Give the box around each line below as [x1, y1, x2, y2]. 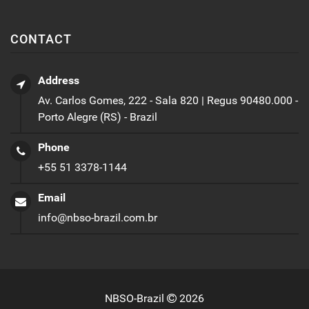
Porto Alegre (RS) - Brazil [38, 110, 157, 123]
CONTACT [10, 31, 72, 46]
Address [38, 73, 79, 87]
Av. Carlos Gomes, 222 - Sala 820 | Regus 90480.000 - [38, 93, 298, 107]
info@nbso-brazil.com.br [38, 210, 157, 224]
